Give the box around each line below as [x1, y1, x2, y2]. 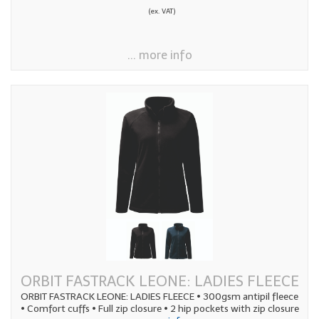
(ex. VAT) [148, 6, 175, 16]
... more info [127, 48, 192, 62]
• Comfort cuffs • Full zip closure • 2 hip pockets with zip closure [20, 302, 299, 315]
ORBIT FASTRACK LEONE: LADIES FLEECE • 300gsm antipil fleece [21, 290, 298, 303]
